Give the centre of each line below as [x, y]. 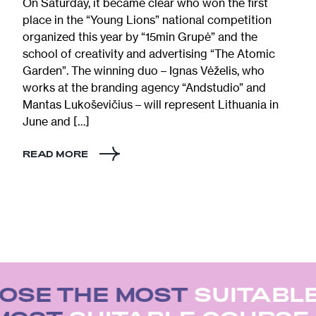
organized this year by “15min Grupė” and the [140, 36]
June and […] [56, 121]
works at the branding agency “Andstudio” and [144, 87]
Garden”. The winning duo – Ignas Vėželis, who [144, 70]
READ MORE [55, 153]
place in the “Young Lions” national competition [147, 19]
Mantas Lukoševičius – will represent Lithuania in [151, 104]
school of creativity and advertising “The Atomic [149, 53]
